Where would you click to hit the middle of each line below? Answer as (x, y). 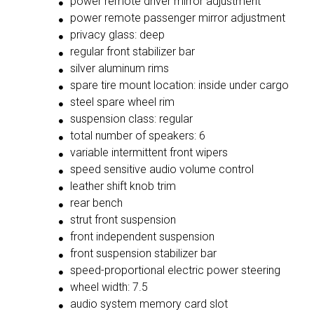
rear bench (96, 203)
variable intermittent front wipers (149, 153)
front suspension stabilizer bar (143, 254)
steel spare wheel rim (122, 102)
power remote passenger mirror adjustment (177, 18)
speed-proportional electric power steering (175, 271)
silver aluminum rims (119, 69)
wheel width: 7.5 (109, 287)
